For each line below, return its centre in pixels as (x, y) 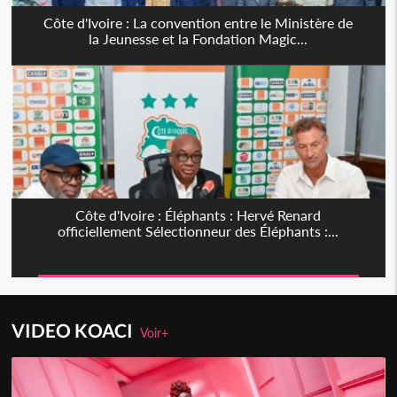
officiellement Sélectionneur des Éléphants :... (198, 231)
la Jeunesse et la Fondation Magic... (198, 39)
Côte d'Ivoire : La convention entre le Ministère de (198, 23)
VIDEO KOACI (76, 331)
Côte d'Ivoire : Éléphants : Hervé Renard (198, 215)
